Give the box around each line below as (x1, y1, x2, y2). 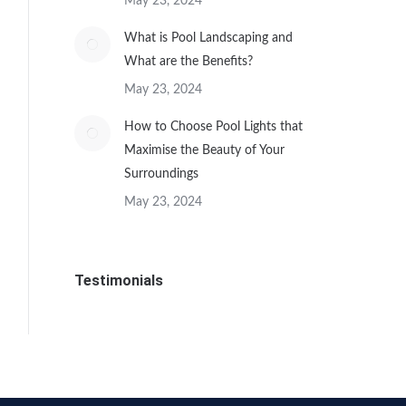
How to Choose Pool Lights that (124, 121, 303, 133)
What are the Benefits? (124, 55, 253, 68)
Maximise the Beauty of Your (124, 144, 285, 157)
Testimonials (74, 272, 163, 289)
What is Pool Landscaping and (124, 32, 293, 44)
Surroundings (124, 168, 198, 180)
